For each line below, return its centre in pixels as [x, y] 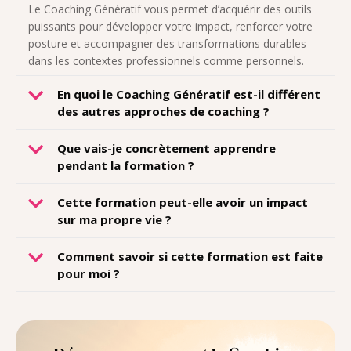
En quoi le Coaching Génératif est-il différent [189, 94]
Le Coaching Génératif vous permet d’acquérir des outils [170, 9]
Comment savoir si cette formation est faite [190, 257]
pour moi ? [89, 274]
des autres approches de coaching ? [163, 112]
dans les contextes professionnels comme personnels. [166, 61]
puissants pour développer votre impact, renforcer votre [170, 27]
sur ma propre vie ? [114, 220]
